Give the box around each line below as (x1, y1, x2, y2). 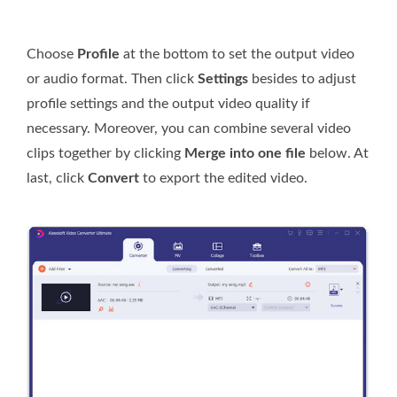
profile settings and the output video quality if (27, 97, 310, 112)
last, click (27, 171, 88, 186)
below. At (306, 146, 369, 161)
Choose (27, 47, 77, 62)
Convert (88, 171, 139, 186)
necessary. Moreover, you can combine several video (27, 121, 351, 136)
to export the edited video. (139, 171, 307, 186)
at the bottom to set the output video (120, 47, 354, 62)
